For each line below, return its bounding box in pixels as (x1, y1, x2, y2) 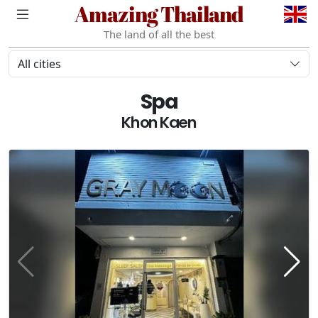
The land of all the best (104, 27, 214, 41)
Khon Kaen (121, 111, 197, 133)
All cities (18, 56, 61, 72)
